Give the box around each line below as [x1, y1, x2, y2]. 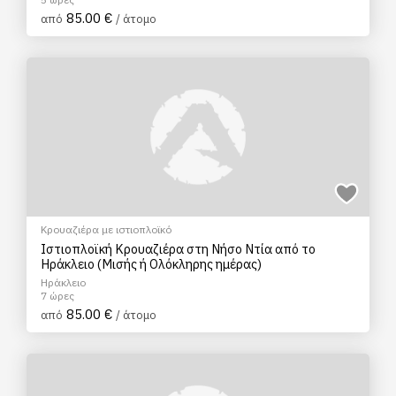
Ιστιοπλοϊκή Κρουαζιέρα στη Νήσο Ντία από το [41, 240, 316, 257]
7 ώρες [41, 289, 74, 302]
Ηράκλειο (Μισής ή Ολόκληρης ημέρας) [41, 255, 262, 272]
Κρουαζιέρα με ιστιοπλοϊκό [41, 223, 171, 236]
